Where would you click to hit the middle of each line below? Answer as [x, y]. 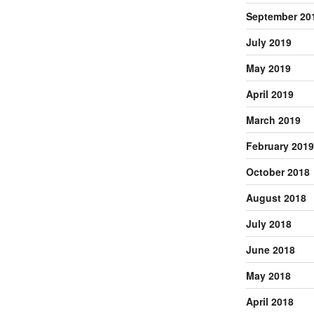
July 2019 [268, 42]
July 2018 [268, 223]
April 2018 [269, 301]
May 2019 [268, 68]
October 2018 [278, 171]
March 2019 [273, 120]
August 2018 [276, 197]
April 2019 [269, 94]
